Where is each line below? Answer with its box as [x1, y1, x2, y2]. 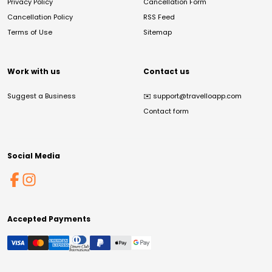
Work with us [7, 66, 60, 76]
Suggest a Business [7, 90, 76, 101]
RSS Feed [143, 12, 175, 22]
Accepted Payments [7, 213, 90, 224]
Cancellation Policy [7, 12, 73, 22]
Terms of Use [7, 27, 52, 37]
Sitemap [143, 27, 172, 37]
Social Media [7, 150, 60, 161]
